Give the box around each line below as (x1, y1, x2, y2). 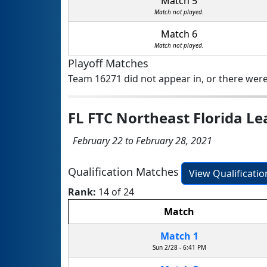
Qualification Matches (68, 164, 179, 179)
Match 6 (161, 27, 197, 41)
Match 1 (160, 229, 198, 243)
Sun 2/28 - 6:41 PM (152, 243, 206, 252)
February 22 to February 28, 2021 (68, 134, 212, 148)
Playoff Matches (68, 56, 148, 71)
